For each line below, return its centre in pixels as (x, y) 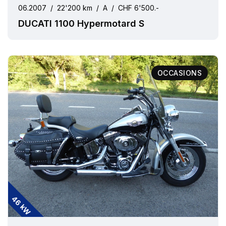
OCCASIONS (179, 73)
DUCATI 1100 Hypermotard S (81, 23)
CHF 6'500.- (138, 8)
